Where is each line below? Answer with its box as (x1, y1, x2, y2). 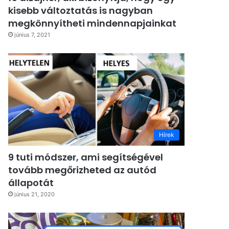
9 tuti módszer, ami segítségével (8, 151, 164, 164)
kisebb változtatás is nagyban (8, 4, 153, 17)
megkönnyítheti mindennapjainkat (8, 17, 177, 30)
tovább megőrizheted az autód (8, 164, 157, 177)
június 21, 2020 (14, 191, 55, 198)
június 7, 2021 (14, 31, 51, 39)
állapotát (8, 176, 54, 190)
